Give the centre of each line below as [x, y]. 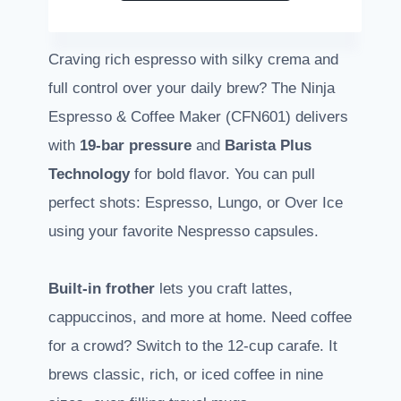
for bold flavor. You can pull [222, 174]
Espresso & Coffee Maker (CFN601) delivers [198, 116]
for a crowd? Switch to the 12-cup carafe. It [193, 346]
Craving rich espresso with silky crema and [193, 59]
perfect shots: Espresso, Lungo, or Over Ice [196, 202]
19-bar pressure [136, 145]
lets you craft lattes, [224, 288]
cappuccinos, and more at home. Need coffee [200, 317]
